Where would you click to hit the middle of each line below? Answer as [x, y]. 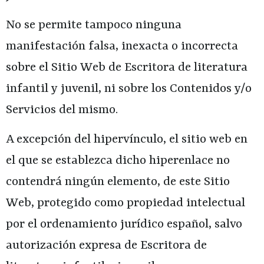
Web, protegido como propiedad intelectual [126, 204]
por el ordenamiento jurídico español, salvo [124, 225]
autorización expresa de [73, 246]
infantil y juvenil [52, 89]
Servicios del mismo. [62, 110]
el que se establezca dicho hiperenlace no [118, 161]
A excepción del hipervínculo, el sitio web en [127, 140]
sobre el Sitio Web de [65, 67]
